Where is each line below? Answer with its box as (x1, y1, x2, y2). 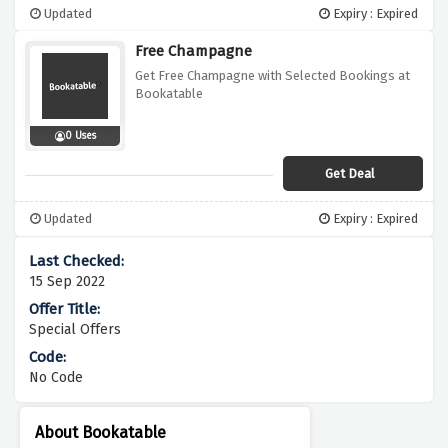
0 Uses (64, 130, 96, 143)
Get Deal (325, 166, 375, 182)
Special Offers (29, 321, 121, 339)
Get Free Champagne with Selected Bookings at (135, 68, 410, 84)
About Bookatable (35, 423, 166, 443)
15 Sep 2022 (29, 273, 105, 291)
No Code (29, 369, 83, 387)
